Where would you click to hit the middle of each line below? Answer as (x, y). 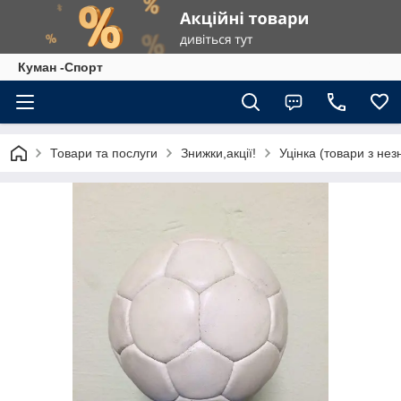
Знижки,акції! (218, 153)
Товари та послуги (104, 153)
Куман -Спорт (60, 67)
